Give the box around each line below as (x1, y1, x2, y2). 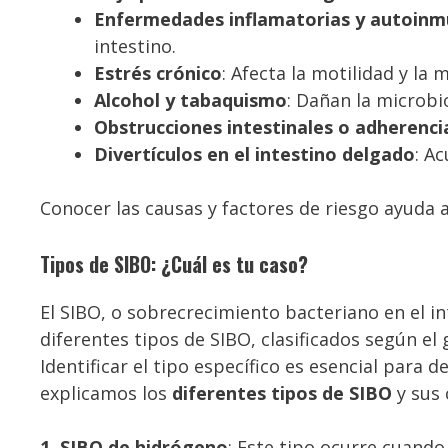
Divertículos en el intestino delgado (94, 141, 415, 166)
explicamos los (40, 380, 172, 405)
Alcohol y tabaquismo (94, 87, 287, 112)
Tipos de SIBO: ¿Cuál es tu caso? (40, 248, 308, 279)
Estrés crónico (94, 60, 222, 85)
